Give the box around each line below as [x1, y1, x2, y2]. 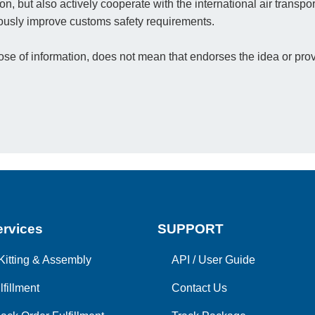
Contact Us [172, 282, 227, 295]
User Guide [198, 254, 255, 266]
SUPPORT [157, 221, 224, 237]
